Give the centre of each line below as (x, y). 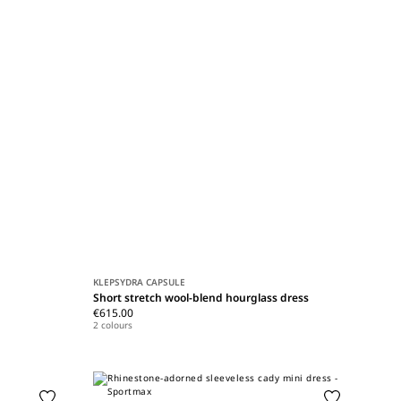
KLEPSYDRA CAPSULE (140, 282)
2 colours (113, 324)
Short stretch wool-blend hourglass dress (201, 297)
